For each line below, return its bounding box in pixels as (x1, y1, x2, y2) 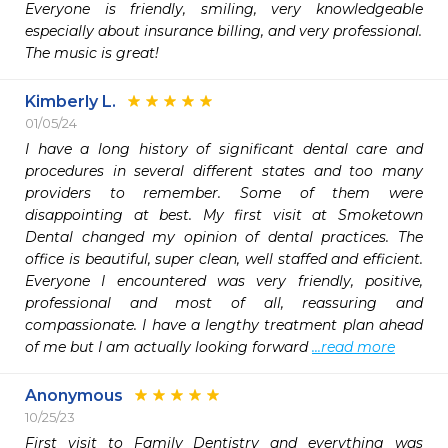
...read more (312, 338, 395, 356)
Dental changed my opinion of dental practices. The (25, 228, 423, 246)
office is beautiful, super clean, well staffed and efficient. (25, 250, 423, 268)
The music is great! (25, 44, 159, 62)
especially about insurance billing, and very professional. (25, 22, 422, 40)
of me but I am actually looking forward (25, 338, 312, 356)
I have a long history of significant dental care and (25, 140, 423, 158)
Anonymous (25, 386, 123, 405)
